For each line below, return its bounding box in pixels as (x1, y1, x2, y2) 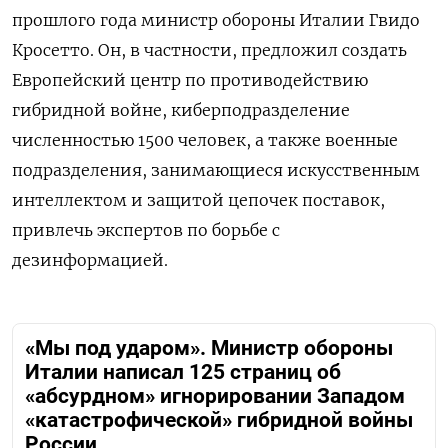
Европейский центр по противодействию (12, 70, 368, 91)
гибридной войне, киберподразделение (12, 100, 350, 121)
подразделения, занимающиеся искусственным (12, 160, 420, 181)
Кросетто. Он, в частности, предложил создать (12, 40, 407, 61)
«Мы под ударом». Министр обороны (25, 336, 393, 361)
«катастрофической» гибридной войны (25, 408, 413, 433)
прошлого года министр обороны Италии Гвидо (12, 10, 420, 31)
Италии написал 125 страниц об (25, 360, 341, 385)
